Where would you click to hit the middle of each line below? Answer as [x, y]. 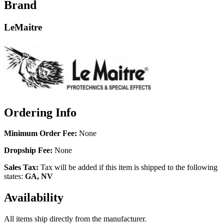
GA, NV [39, 176]
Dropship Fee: [28, 150]
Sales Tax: [21, 167]
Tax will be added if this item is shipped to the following [128, 167]
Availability [34, 198]
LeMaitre [23, 27]
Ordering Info [40, 112]
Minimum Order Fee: [40, 133]
